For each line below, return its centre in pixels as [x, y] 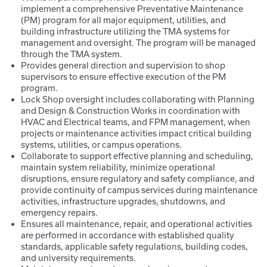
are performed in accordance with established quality [128, 235]
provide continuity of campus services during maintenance [139, 190]
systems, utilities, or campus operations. [101, 145]
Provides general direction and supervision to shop [123, 65]
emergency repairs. [59, 212]
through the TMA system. [72, 54]
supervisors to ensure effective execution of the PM [123, 77]
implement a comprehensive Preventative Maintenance [132, 9]
